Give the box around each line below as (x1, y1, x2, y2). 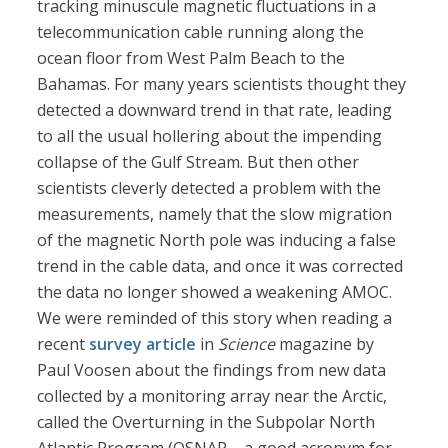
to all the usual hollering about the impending (37, 125, 383, 148)
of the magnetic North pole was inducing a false (37, 229, 397, 252)
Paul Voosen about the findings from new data (37, 359, 387, 382)
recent (37, 333, 90, 356)
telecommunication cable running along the (37, 21, 365, 44)
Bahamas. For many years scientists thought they (37, 73, 407, 96)
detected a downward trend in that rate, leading (37, 99, 393, 122)
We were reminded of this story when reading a (37, 307, 393, 330)
